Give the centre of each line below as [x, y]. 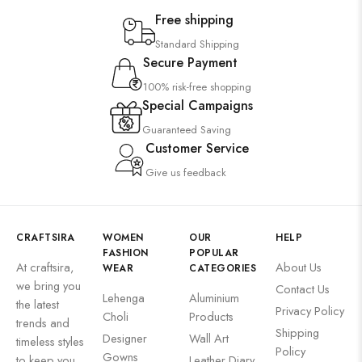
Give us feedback [186, 173]
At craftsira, [45, 267]
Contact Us [303, 289]
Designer [125, 339]
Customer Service [197, 149]
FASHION [126, 253]
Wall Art [209, 339]
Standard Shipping [197, 44]
